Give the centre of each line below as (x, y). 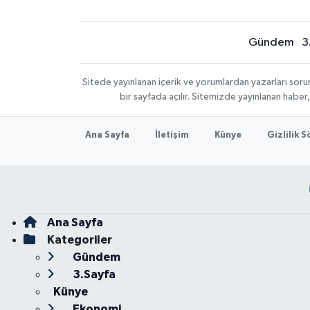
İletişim (172, 135)
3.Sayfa (93, 274)
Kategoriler (79, 240)
